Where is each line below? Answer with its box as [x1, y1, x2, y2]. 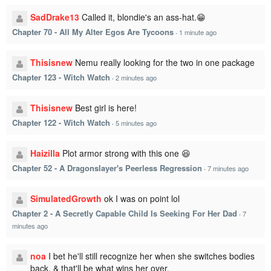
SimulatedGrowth [30, 192, 102, 204]
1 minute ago [179, 27, 217, 37]
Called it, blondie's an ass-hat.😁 [82, 11, 206, 23]
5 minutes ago [116, 118, 157, 128]
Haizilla [30, 147, 60, 159]
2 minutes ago [116, 73, 157, 82]
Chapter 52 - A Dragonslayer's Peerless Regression [12, 162, 202, 174]
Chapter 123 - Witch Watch [12, 71, 110, 83]
